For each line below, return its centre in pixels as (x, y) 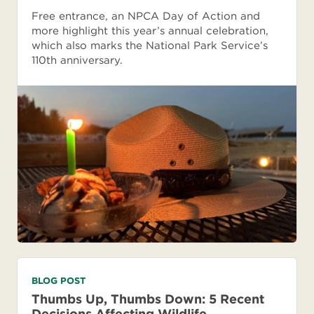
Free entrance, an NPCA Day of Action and (146, 16)
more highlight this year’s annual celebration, (150, 31)
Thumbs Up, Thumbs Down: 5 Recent (148, 299)
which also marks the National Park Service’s (150, 46)
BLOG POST (59, 280)
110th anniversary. (77, 61)
